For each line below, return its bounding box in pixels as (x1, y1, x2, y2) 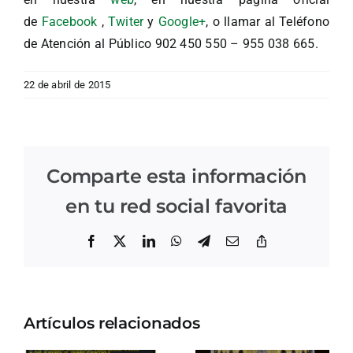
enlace (266, 247, 300, 260)
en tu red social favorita (65, 195, 288, 218)
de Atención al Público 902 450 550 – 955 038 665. (24, 36, 318, 52)
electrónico (238, 247, 295, 260)
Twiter (107, 14, 144, 30)
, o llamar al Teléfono (206, 14, 329, 30)
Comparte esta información (46, 165, 307, 188)
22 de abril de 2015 (24, 79, 111, 91)
